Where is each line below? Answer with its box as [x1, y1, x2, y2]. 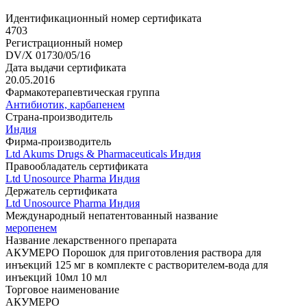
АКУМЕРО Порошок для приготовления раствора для [5, 247, 261, 259]
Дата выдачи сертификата [5, 62, 126, 74]
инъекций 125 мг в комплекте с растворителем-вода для [5, 259, 268, 271]
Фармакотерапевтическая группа [5, 86, 160, 99]
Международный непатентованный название [5, 210, 218, 222]
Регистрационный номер [5, 37, 123, 49]
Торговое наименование [5, 284, 119, 296]
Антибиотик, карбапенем [5, 99, 125, 111]
